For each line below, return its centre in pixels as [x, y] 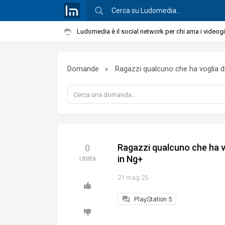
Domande [83, 69]
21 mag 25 [133, 178]
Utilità [87, 159]
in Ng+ [130, 159]
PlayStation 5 [153, 199]
